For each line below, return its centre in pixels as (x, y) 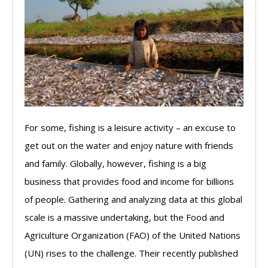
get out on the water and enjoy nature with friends (129, 145)
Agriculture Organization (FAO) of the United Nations (133, 235)
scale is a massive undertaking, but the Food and (124, 217)
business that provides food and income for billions (129, 181)
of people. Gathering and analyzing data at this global (133, 199)
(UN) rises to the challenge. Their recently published (131, 253)
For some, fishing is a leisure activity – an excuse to (130, 127)
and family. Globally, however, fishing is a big (115, 163)
